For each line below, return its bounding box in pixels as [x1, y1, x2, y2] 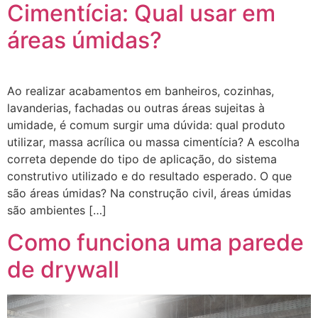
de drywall [7, 255, 119, 283]
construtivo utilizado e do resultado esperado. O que [7, 169, 292, 184]
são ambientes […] [7, 203, 106, 218]
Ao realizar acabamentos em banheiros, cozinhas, [7, 84, 274, 99]
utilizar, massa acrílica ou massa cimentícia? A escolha [7, 135, 300, 150]
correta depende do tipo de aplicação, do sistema [7, 152, 277, 167]
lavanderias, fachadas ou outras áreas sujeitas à [7, 101, 265, 116]
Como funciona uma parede [7, 228, 304, 256]
